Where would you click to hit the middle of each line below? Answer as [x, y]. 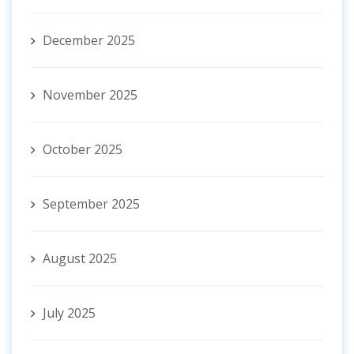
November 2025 [90, 95]
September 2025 [91, 204]
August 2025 [80, 259]
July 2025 [69, 313]
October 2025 [83, 150]
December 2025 [89, 41]
